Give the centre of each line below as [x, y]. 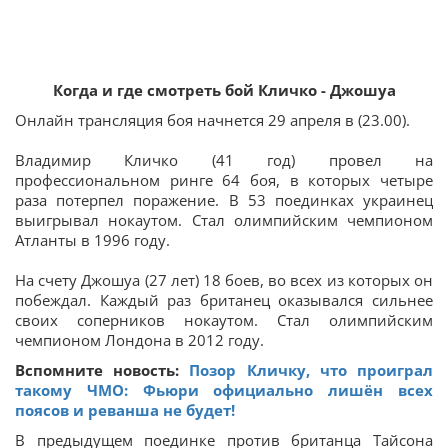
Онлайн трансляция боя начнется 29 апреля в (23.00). [212, 120]
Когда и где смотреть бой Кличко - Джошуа [224, 90]
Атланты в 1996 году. [92, 240]
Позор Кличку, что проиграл [311, 370]
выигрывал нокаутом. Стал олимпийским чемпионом [224, 220]
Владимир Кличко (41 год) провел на [224, 160]
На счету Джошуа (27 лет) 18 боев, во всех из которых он [224, 280]
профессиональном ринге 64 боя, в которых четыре [224, 180]
